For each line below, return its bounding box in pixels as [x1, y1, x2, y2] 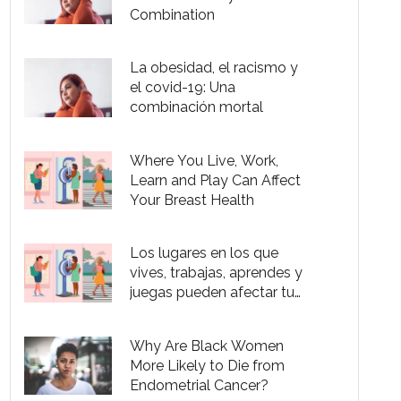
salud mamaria [130, 303, 228, 321]
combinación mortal [130, 98, 264, 116]
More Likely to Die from [130, 356, 286, 374]
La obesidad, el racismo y [130, 59, 299, 77]
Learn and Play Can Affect [130, 171, 302, 189]
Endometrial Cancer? [130, 376, 269, 394]
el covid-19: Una [130, 79, 236, 97]
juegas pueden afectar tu [130, 284, 295, 302]
